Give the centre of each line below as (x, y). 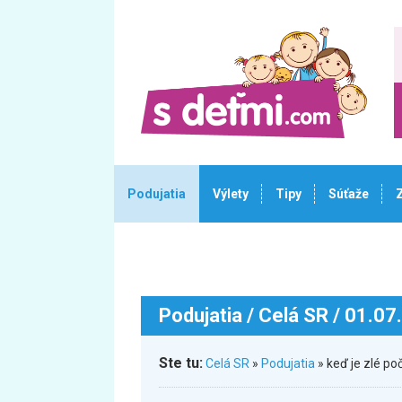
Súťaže (349, 194)
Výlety (231, 194)
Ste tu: (181, 363)
